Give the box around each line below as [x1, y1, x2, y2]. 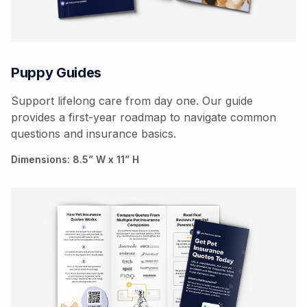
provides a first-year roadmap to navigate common [11, 110, 276, 124]
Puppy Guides [11, 64, 102, 81]
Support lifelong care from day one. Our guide [11, 93, 253, 108]
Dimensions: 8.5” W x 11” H [11, 153, 139, 165]
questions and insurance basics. [11, 126, 176, 140]
